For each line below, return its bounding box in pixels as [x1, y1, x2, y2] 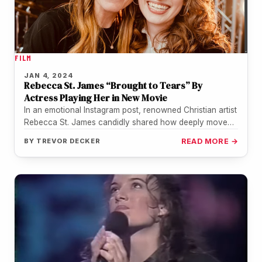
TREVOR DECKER [36, 136, 101, 145]
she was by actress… [24, 129, 103, 139]
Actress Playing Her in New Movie [24, 91, 167, 104]
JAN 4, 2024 [24, 71, 73, 80]
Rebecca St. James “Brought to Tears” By [24, 78, 203, 92]
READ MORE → [181, 136, 238, 146]
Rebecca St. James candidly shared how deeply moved [24, 117, 232, 127]
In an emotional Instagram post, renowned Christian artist [24, 105, 237, 115]
